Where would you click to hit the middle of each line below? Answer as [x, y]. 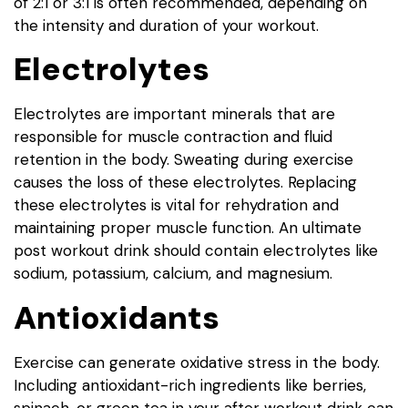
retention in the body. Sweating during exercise [184, 160]
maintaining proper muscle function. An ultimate [188, 228]
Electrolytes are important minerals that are [174, 114]
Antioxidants [117, 317]
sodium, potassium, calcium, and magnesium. [173, 274]
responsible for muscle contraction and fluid [173, 137]
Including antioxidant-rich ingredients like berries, [190, 385]
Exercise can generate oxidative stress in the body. [197, 362]
